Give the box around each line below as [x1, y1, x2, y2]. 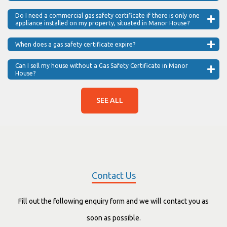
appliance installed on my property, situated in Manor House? [15, 19, 190, 26]
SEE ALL [96, 96, 123, 104]
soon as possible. [86, 213, 141, 222]
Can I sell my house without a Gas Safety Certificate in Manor [15, 62, 188, 69]
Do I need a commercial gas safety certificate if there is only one [15, 12, 200, 19]
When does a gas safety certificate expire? [15, 41, 135, 48]
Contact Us [91, 170, 136, 180]
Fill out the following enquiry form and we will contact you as [18, 197, 209, 205]
